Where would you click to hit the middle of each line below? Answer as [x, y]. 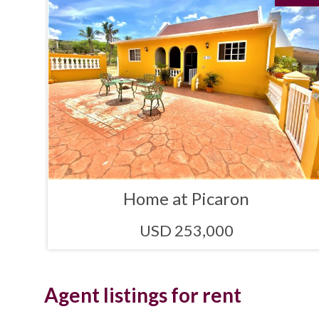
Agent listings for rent [143, 295]
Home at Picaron [187, 199]
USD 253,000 [186, 231]
